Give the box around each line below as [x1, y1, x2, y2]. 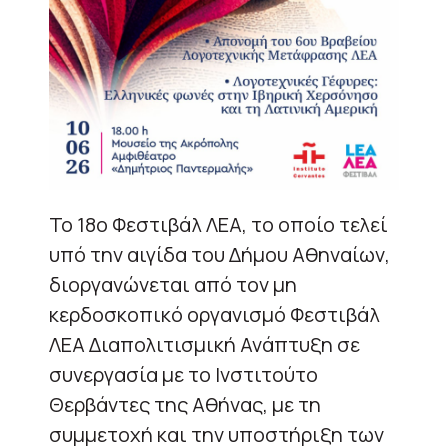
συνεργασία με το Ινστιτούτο [49, 361, 318, 389]
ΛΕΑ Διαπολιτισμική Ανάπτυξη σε [49, 331, 360, 359]
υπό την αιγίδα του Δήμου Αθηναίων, [49, 241, 390, 269]
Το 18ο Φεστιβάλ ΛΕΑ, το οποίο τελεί [49, 211, 388, 239]
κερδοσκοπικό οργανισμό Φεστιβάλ [49, 301, 380, 329]
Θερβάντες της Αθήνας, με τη [49, 391, 321, 419]
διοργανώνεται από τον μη [49, 271, 297, 299]
